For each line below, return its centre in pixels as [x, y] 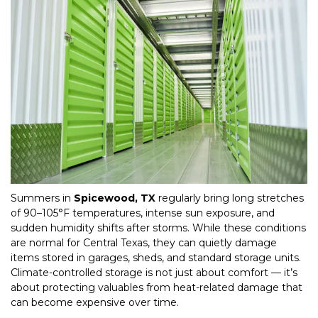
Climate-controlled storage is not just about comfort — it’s [154, 272]
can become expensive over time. [95, 302]
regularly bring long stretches [230, 198]
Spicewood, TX [115, 198]
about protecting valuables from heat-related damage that [157, 287]
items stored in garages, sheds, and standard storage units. [156, 257]
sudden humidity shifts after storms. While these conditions [158, 227]
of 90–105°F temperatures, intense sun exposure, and [143, 213]
